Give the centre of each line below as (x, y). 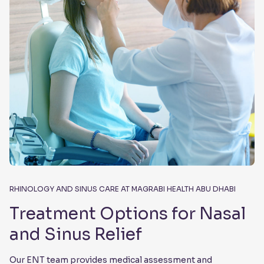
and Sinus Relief (76, 235)
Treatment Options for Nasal (128, 214)
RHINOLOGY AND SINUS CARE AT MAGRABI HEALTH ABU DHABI (123, 189)
